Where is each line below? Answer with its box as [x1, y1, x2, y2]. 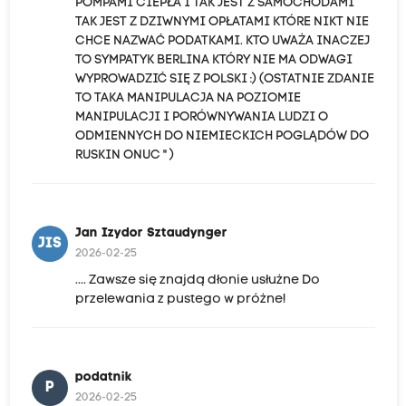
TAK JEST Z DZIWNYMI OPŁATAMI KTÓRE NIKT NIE [74, 14, 369, 29]
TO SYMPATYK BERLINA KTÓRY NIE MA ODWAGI [74, 53, 353, 67]
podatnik [74, 370, 132, 384]
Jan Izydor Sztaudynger [74, 226, 227, 240]
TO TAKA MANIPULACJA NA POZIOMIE [74, 91, 301, 105]
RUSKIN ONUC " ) [74, 148, 174, 162]
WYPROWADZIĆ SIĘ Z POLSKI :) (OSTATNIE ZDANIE [74, 72, 374, 86]
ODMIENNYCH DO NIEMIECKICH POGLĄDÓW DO [74, 129, 369, 143]
